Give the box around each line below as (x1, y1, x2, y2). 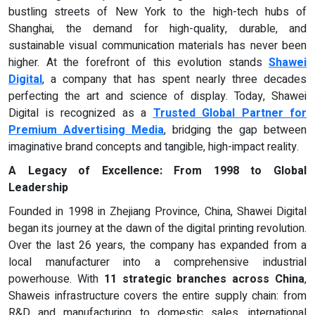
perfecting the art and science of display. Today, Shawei (8, 87, 307, 105)
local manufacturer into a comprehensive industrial (8, 253, 307, 271)
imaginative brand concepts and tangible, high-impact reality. (8, 138, 299, 155)
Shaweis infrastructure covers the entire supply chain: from (8, 287, 307, 304)
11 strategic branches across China (103, 270, 305, 288)
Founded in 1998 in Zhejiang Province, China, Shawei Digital (8, 202, 307, 220)
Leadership (8, 179, 68, 196)
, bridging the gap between (164, 121, 307, 139)
